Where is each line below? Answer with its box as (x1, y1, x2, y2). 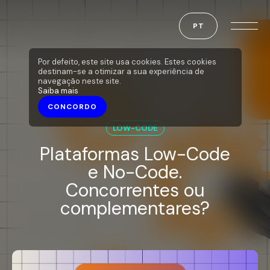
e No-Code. (88, 160, 182, 184)
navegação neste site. (37, 76, 121, 86)
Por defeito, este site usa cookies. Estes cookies (37, 57, 216, 67)
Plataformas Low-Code (40, 142, 230, 166)
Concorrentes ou (65, 178, 205, 202)
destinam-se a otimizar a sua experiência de (37, 66, 204, 77)
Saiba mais (37, 86, 78, 96)
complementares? (60, 196, 210, 220)
